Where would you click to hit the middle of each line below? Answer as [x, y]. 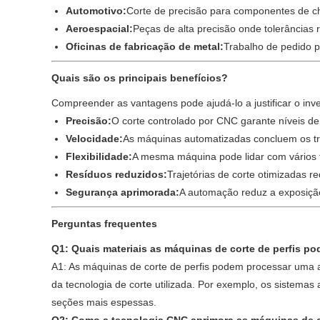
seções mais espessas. [104, 302]
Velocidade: [94, 139]
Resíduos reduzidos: [116, 174]
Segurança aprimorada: [122, 192]
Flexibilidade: [99, 156]
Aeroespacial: [99, 29]
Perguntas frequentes [104, 224]
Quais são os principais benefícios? [140, 78]
